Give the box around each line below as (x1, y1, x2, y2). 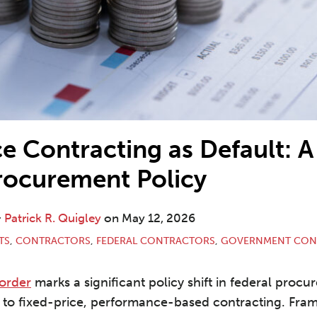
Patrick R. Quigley (4, 211, 101, 226)
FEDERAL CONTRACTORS (96, 235, 215, 248)
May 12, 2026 (122, 211, 195, 226)
